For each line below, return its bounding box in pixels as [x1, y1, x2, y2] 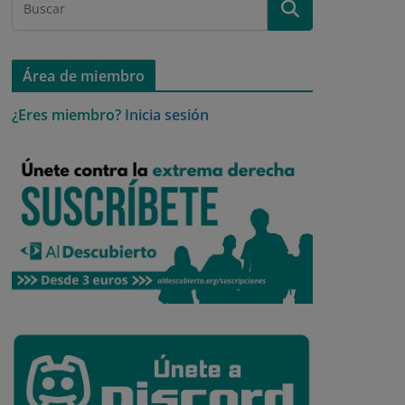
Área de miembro [23, 66, 146, 87]
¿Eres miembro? [12, 105, 121, 126]
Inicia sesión [125, 105, 209, 126]
